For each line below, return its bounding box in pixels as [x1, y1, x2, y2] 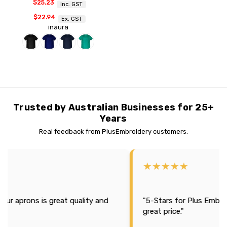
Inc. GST [60, 1, 83, 8]
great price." [67, 206, 109, 216]
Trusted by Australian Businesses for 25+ [13, 102, 214, 113]
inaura [48, 23, 68, 31]
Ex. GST [61, 16, 82, 23]
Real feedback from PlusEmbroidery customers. [39, 128, 188, 136]
